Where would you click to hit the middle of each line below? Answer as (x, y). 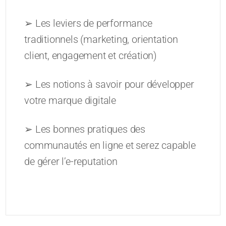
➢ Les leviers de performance (88, 23)
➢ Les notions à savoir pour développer (109, 84)
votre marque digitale (70, 101)
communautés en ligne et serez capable (110, 146)
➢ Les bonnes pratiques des (85, 129)
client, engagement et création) (91, 56)
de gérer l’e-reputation (71, 162)
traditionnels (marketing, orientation (101, 40)
